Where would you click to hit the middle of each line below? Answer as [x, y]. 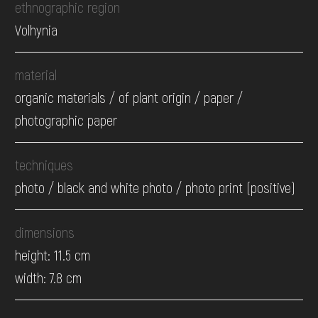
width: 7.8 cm [49, 278]
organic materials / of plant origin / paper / [129, 98]
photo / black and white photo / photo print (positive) [155, 188]
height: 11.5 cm [53, 255]
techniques [44, 165]
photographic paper [66, 120]
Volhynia [37, 30]
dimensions [45, 232]
